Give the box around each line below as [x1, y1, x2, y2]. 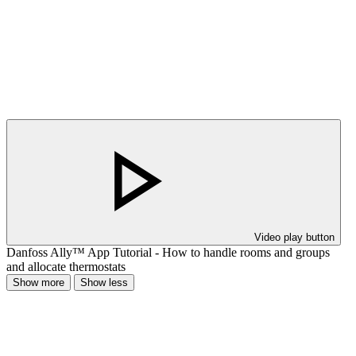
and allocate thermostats [6, 260, 126, 274]
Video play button [254, 231, 335, 244]
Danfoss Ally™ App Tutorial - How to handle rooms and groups [6, 246, 330, 260]
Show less [80, 277, 128, 289]
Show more [13, 277, 64, 289]
